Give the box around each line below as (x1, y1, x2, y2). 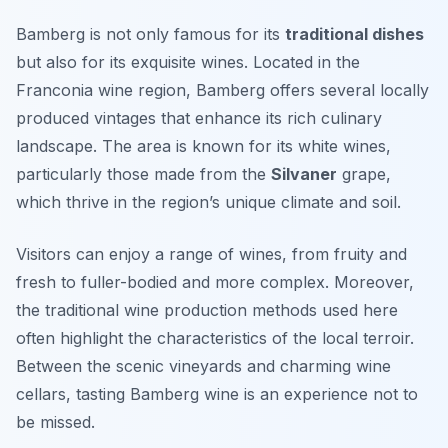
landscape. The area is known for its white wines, (16, 136, 391, 157)
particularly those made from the (16, 164, 271, 185)
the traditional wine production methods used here (16, 300, 398, 321)
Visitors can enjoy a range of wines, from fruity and (16, 244, 407, 265)
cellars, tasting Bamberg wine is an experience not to (16, 384, 418, 405)
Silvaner (271, 164, 337, 185)
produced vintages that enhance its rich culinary (16, 108, 382, 129)
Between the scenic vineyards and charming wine (16, 356, 391, 377)
